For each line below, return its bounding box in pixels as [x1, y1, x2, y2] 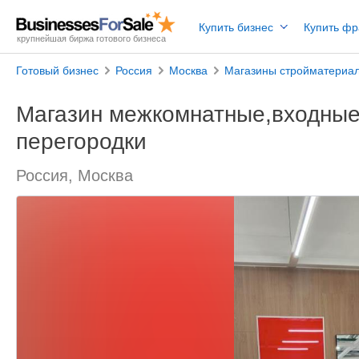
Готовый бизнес [16, 64, 99, 77]
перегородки [16, 129, 147, 154]
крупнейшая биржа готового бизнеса [17, 34, 166, 43]
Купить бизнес [199, 21, 273, 34]
